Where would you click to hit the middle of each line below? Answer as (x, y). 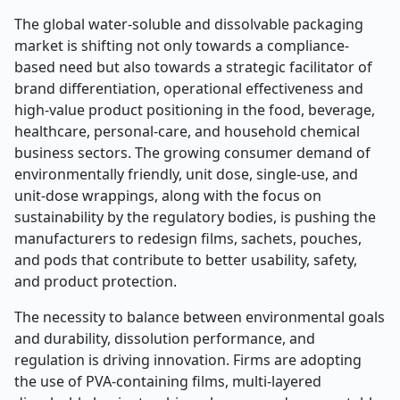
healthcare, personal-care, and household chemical (187, 131)
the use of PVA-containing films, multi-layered (168, 381)
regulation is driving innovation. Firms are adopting (188, 360)
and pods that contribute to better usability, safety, (186, 260)
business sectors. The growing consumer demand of (192, 153)
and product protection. (96, 281)
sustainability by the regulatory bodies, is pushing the (195, 217)
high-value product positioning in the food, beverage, (195, 110)
